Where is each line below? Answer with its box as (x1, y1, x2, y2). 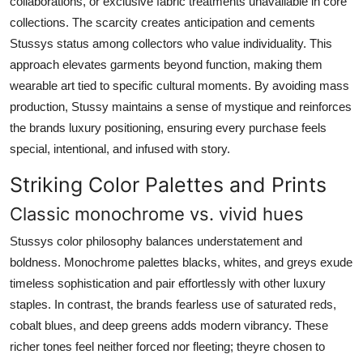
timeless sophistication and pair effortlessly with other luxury (10, 275, 326, 290)
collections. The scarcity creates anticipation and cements (10, 15, 315, 29)
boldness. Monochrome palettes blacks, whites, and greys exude (10, 254, 352, 269)
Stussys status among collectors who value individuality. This (10, 36, 332, 50)
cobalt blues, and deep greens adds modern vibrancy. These (10, 318, 328, 332)
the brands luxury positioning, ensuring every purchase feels (10, 120, 327, 135)
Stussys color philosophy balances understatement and (10, 233, 302, 248)
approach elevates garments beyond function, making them (10, 57, 322, 71)
